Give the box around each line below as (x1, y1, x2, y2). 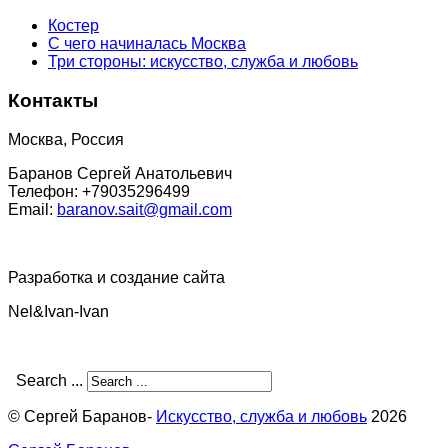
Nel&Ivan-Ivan (8, 302, 117, 320)
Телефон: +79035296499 (8, 182, 190, 200)
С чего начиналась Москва (48, 35, 246, 53)
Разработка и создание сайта (8, 268, 225, 286)
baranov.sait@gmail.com (57, 200, 232, 218)
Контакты (8, 90, 98, 112)
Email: (8, 200, 57, 218)
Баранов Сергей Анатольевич (8, 164, 232, 182)
